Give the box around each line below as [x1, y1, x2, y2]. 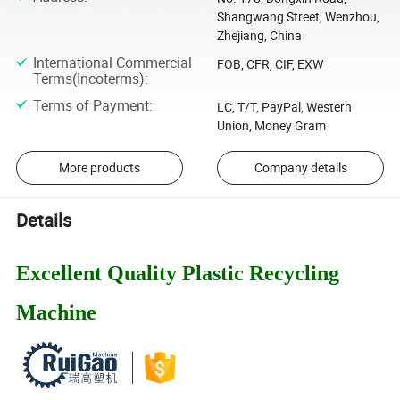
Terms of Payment [32, 95, 149, 115]
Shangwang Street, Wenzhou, [216, 7, 379, 25]
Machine [16, 301, 97, 325]
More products [58, 159, 140, 177]
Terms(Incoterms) [32, 69, 145, 89]
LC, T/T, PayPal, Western [216, 97, 352, 115]
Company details [254, 159, 347, 177]
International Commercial [32, 53, 192, 73]
